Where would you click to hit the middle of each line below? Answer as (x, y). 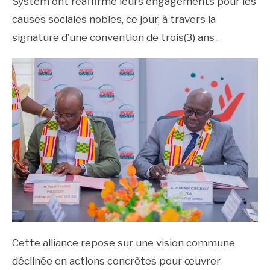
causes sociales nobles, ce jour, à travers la (114, 20)
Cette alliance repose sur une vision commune (124, 243)
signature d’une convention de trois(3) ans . (115, 38)
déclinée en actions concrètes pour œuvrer (116, 261)
